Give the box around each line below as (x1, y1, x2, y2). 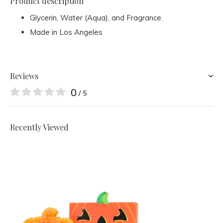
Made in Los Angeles (30, 27, 103, 37)
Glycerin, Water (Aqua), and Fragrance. (30, 13, 163, 22)
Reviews (10, 71, 38, 81)
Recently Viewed (10, 122, 69, 132)
